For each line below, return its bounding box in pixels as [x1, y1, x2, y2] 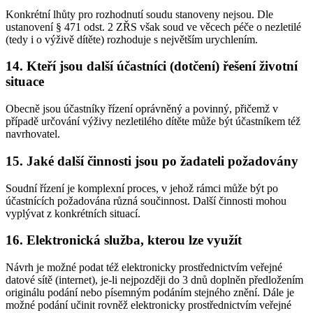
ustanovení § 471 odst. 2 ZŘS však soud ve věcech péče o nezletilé [6, 20, 301, 33]
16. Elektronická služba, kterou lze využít [6, 233, 242, 248]
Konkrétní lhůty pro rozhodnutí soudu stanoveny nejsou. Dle [6, 8, 273, 20]
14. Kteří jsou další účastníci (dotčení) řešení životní [6, 59, 298, 74]
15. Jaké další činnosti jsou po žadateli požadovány [6, 153, 298, 168]
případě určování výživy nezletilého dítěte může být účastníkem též [6, 115, 300, 128]
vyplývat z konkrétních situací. [6, 207, 140, 219]
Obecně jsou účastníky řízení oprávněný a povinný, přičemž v [6, 103, 278, 115]
